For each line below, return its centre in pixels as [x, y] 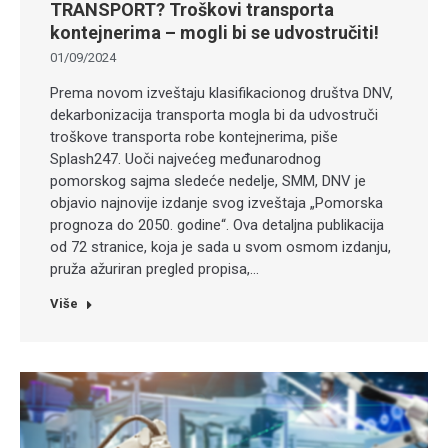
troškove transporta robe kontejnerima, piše [194, 137]
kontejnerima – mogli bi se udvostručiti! [214, 33]
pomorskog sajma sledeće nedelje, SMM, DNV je [208, 181]
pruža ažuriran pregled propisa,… [154, 269]
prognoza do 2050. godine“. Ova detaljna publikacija [217, 225]
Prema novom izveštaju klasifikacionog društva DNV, [221, 93]
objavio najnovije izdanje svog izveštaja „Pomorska [216, 203]
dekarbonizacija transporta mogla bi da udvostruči [214, 115]
